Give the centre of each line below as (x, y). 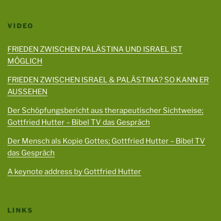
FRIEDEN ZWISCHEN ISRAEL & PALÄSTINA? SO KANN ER (108, 80)
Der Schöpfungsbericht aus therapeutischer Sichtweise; (105, 110)
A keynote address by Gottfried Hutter (74, 171)
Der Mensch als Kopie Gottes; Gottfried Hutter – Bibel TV (106, 141)
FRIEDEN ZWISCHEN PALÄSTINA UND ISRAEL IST (95, 49)
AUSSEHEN (27, 92)
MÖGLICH (25, 61)
